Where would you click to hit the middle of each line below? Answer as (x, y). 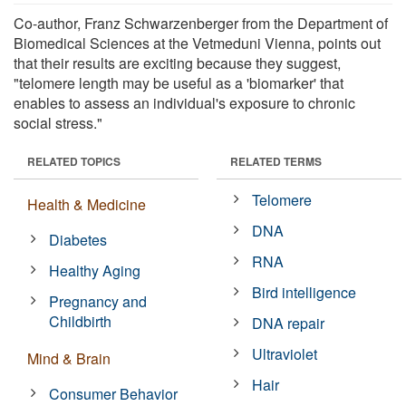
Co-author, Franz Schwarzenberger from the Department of (201, 23)
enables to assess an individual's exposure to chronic (184, 102)
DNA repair (289, 323)
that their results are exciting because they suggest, (177, 63)
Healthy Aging (95, 270)
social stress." (58, 122)
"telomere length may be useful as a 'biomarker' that (179, 82)
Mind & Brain (69, 358)
